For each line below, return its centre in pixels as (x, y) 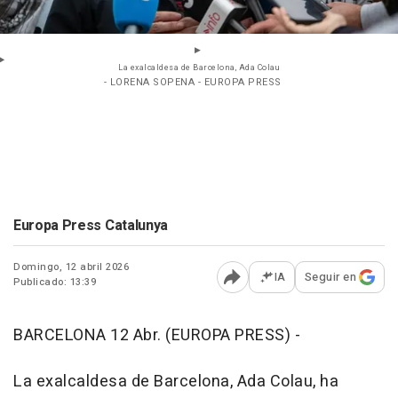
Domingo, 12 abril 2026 (71, 267)
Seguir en (330, 277)
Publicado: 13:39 (55, 283)
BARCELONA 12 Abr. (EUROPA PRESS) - (157, 336)
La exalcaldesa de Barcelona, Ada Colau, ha (176, 382)
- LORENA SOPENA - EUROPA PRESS (192, 83)
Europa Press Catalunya (91, 226)
